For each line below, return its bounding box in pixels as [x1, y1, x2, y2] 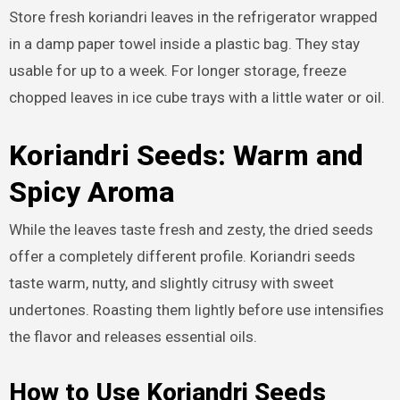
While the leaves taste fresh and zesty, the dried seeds [8, 221, 373, 239]
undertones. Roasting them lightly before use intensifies [8, 301, 384, 320]
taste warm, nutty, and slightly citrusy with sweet [8, 274, 334, 293]
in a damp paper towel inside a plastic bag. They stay [8, 34, 360, 53]
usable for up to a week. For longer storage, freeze [8, 61, 346, 79]
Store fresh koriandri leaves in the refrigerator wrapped [8, 7, 378, 26]
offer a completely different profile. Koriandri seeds [8, 247, 355, 266]
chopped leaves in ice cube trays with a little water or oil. [8, 87, 385, 106]
